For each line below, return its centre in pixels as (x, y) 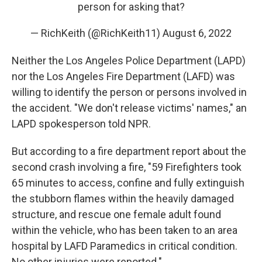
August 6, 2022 (197, 33)
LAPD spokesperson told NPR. (81, 124)
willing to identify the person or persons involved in (129, 92)
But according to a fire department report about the (129, 151)
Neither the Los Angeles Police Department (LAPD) (129, 61)
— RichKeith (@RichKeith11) (96, 33)
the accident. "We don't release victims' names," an (129, 108)
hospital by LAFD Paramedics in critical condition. (125, 246)
